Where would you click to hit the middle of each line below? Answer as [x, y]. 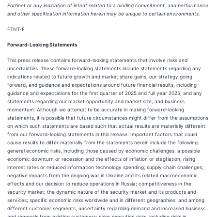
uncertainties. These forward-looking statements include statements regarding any [104, 68]
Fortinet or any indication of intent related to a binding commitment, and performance [108, 5]
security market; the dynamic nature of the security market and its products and [102, 192]
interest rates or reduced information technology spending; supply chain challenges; [105, 167]
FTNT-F [16, 29]
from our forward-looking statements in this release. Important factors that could [102, 134]
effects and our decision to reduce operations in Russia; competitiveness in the [99, 184]
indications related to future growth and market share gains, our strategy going [100, 77]
